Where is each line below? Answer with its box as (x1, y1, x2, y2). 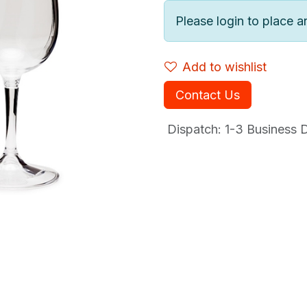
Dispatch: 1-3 (164, 122, 243, 136)
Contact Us (175, 88, 240, 102)
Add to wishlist (182, 60, 267, 74)
